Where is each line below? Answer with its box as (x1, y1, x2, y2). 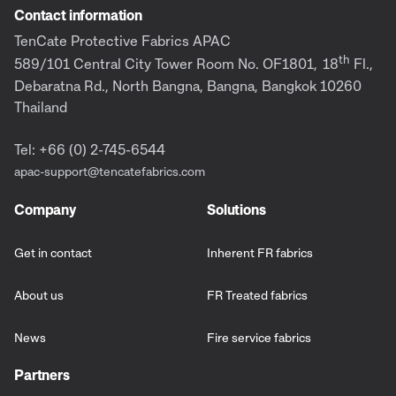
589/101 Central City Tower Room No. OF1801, (14, 55, 321, 73)
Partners (14, 365, 70, 384)
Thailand (14, 97, 67, 116)
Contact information (14, 6, 142, 25)
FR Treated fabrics (207, 287, 308, 303)
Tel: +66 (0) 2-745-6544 (14, 140, 165, 158)
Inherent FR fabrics (207, 245, 313, 261)
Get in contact (14, 245, 92, 261)
